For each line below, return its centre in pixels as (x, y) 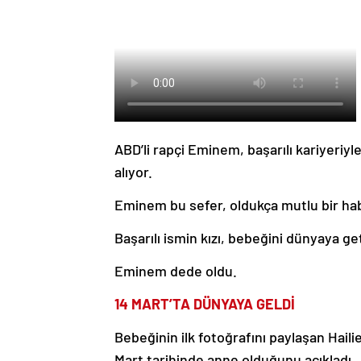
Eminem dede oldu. (176, 270)
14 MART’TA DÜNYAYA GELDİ (205, 303)
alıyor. (133, 171)
